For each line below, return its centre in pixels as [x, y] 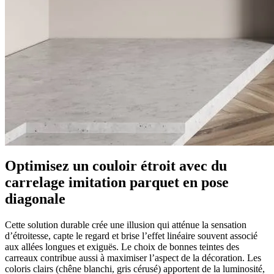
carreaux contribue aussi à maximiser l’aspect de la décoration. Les [133, 258]
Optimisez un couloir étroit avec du [116, 166]
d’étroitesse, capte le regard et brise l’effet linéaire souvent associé [131, 236]
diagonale [35, 199]
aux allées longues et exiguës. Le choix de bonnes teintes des [122, 247]
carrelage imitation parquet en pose [117, 183]
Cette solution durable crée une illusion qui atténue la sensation [126, 225]
